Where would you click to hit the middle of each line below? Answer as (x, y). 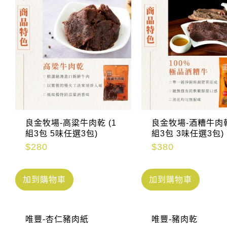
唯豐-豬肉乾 (174, 219)
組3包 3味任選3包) (187, 134)
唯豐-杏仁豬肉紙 (57, 219)
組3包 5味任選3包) (62, 134)
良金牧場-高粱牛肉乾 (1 (71, 123)
